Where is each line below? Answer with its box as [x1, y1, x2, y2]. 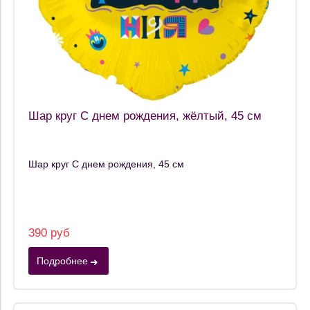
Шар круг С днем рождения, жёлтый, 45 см [28, 109, 262, 123]
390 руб [28, 226, 70, 240]
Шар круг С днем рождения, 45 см [28, 158, 184, 170]
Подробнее [37, 255, 88, 267]
